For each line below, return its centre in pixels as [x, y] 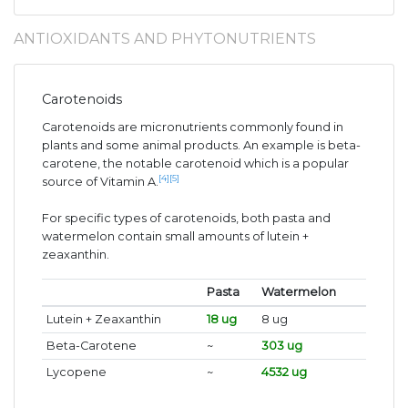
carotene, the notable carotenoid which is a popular [195, 164]
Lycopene [76, 372]
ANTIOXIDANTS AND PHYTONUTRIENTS [165, 39]
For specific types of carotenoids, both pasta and [186, 219]
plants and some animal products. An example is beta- [201, 146]
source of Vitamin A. [100, 182]
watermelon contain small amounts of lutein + [175, 237]
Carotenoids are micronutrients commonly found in [193, 127]
